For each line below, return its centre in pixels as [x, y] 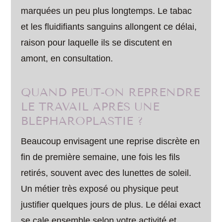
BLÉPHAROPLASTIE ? [82, 121]
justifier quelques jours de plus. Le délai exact [111, 204]
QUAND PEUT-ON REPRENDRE [111, 92]
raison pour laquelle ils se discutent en [97, 42]
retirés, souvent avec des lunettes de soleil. [106, 173]
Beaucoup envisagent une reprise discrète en [111, 141]
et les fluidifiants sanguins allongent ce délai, [109, 27]
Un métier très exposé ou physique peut [100, 189]
